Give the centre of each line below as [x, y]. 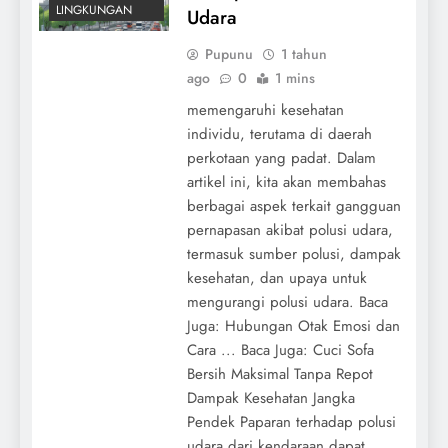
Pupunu [228, 53]
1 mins [294, 77]
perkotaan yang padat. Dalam [281, 157]
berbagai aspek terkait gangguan [293, 205]
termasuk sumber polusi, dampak [293, 253]
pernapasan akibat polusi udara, [289, 229]
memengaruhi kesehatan [265, 109]
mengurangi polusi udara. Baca [287, 301]
